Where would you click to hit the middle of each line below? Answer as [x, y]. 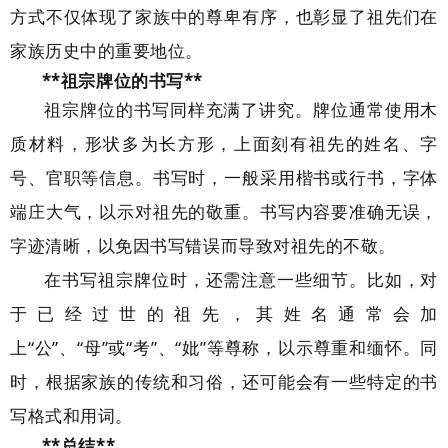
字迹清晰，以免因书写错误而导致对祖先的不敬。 [203, 245]
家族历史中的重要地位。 [106, 50]
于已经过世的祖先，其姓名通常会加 [224, 313]
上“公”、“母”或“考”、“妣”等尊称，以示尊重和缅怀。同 [224, 347]
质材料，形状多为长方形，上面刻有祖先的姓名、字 [224, 143]
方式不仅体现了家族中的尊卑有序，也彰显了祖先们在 [224, 16]
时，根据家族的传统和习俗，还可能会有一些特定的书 [224, 381]
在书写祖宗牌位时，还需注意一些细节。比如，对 [241, 279]
